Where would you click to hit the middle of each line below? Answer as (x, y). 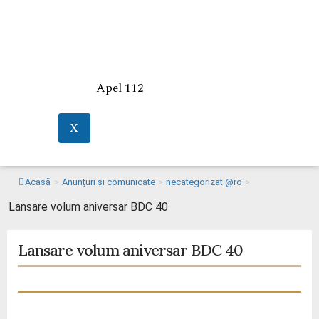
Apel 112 (120, 88)
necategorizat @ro (204, 182)
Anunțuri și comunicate (109, 182)
